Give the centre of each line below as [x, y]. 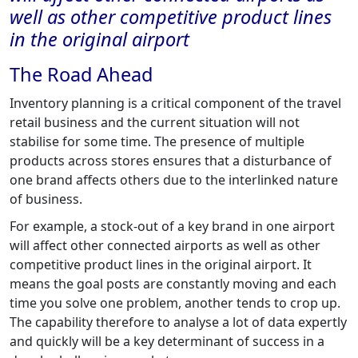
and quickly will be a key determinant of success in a [167, 341]
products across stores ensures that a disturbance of [171, 160]
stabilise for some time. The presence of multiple [157, 141]
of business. [46, 199]
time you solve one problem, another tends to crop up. [175, 302]
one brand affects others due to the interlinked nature [174, 179]
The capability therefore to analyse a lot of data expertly [178, 322]
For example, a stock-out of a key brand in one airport [172, 226]
